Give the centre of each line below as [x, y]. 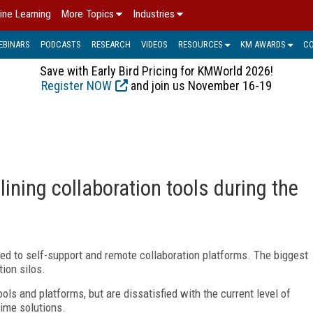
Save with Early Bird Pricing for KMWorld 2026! [156, 71]
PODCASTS [61, 44]
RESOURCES [201, 44]
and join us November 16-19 [200, 85]
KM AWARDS [263, 44]
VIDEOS [154, 44]
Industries [154, 14]
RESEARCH [111, 44]
